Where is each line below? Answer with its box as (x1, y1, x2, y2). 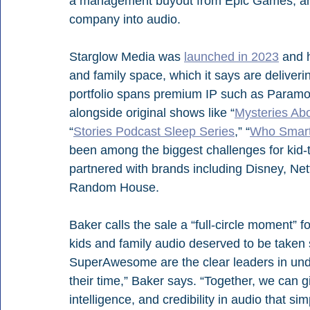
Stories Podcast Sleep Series (73, 125, 235, 139)
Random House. (69, 181, 163, 195)
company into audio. (69, 12, 181, 27)
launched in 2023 (184, 50, 279, 64)
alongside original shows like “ (69, 106, 235, 120)
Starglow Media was (69, 50, 184, 64)
